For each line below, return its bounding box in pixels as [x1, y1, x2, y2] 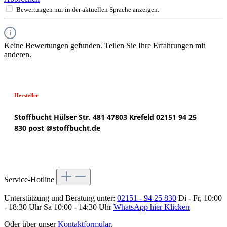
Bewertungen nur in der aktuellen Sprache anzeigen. [16, 6, 159, 14]
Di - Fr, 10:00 [176, 194, 222, 203]
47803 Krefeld [107, 112, 156, 122]
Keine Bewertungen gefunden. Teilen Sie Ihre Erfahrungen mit [4, 41, 205, 50]
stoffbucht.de [53, 123, 100, 133]
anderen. [4, 50, 31, 59]
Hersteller [14, 92, 39, 99]
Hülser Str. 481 [54, 112, 107, 122]
